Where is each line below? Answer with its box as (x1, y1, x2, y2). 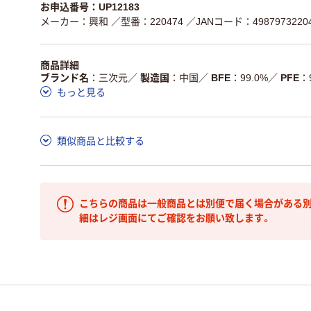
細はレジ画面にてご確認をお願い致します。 (79, 212, 271, 224)
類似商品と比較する (57, 135, 144, 146)
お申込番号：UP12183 (40, 1, 140, 13)
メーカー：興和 (40, 16, 108, 28)
